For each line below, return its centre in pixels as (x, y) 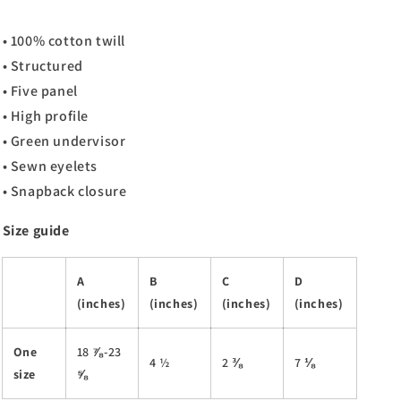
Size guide (36, 230)
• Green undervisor (64, 141)
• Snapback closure (64, 191)
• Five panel (40, 91)
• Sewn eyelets (50, 166)
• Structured (43, 66)
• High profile (45, 116)
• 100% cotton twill (64, 41)
